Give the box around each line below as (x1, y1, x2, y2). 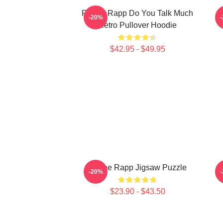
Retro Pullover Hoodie (98, 21, 177, 29)
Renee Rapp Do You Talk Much (82, 9, 193, 17)
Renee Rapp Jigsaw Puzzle (88, 163, 187, 172)
